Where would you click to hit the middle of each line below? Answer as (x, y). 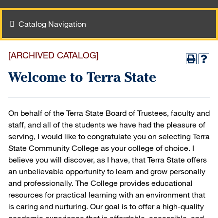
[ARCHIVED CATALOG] (54, 55)
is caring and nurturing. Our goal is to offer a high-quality (106, 206)
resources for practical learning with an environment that (107, 194)
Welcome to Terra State (82, 77)
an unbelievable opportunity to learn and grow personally (107, 171)
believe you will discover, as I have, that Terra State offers (108, 159)
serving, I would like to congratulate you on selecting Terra (109, 136)
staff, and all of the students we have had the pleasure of (107, 124)
